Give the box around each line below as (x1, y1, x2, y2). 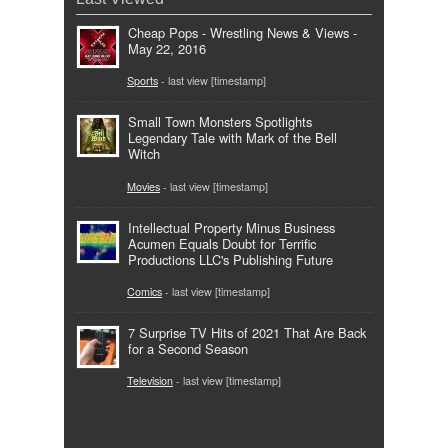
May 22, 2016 (128, 39, 206, 59)
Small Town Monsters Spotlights (128, 112, 312, 132)
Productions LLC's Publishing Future (128, 249, 333, 269)
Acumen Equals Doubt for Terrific (128, 233, 316, 253)
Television (127, 372, 173, 388)
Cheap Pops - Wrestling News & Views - (128, 23, 357, 43)
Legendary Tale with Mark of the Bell (128, 128, 337, 148)
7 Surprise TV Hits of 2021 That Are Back (128, 322, 366, 342)
